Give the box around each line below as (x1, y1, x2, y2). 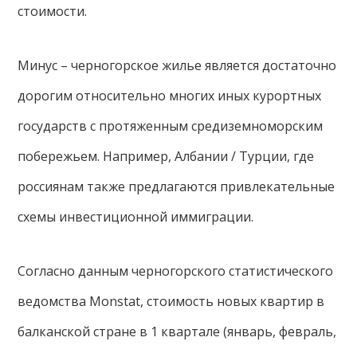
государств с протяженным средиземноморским (18, 117, 324, 135)
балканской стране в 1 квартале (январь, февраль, (18, 323, 337, 340)
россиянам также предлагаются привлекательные (18, 178, 335, 195)
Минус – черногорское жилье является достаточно (18, 57, 337, 74)
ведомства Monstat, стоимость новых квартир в (18, 292, 325, 310)
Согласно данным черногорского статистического (18, 262, 334, 280)
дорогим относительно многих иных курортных (18, 87, 322, 104)
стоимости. (18, 2, 88, 20)
